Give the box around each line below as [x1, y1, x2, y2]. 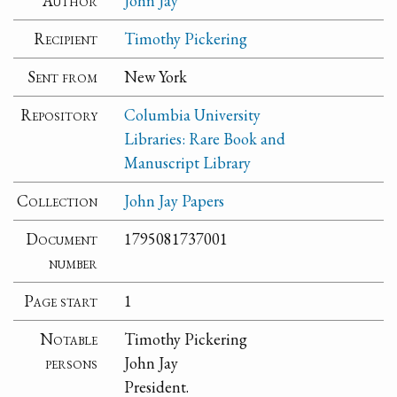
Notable [40, 329, 98, 350]
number [49, 253, 98, 274]
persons [45, 353, 98, 374]
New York [124, 66, 188, 88]
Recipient [34, 28, 98, 50]
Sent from [27, 66, 98, 88]
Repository [20, 105, 98, 126]
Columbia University [124, 105, 261, 126]
